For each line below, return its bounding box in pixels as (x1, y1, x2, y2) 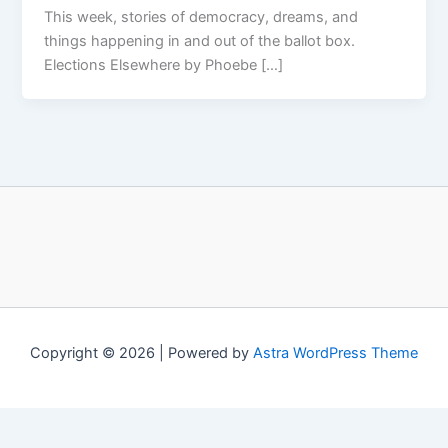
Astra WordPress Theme (253, 344, 418, 363)
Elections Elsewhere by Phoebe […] (44, 55, 284, 74)
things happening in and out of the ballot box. (44, 31, 356, 50)
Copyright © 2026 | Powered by (30, 344, 253, 363)
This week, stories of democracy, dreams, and (44, 7, 359, 26)
